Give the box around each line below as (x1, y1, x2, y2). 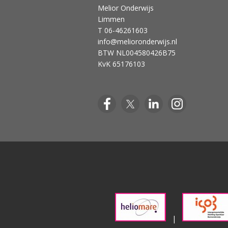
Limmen (97, 14, 125, 24)
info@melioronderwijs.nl (97, 37, 177, 47)
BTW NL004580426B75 (97, 48, 176, 58)
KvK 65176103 (97, 59, 145, 69)
